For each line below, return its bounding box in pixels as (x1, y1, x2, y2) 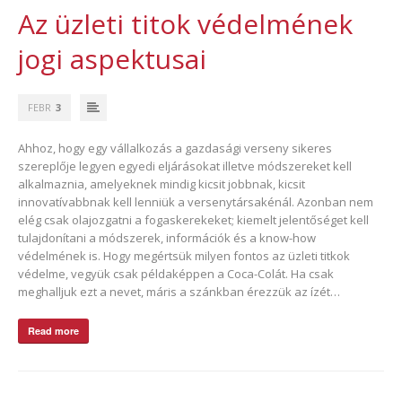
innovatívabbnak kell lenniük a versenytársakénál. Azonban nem (18, 193, 373, 210)
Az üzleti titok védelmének (18, 4, 353, 42)
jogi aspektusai (18, 39, 206, 77)
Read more (28, 323, 79, 337)
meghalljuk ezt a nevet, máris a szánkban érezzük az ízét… (18, 283, 340, 300)
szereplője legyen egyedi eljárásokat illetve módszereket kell (18, 157, 352, 174)
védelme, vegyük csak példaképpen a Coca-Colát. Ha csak (18, 265, 334, 282)
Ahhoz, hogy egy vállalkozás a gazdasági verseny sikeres (18, 139, 332, 156)
